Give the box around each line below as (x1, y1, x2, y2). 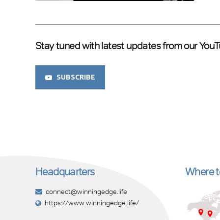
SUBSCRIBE (56, 73, 95, 82)
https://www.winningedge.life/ (45, 199, 139, 208)
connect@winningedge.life (46, 187, 127, 196)
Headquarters (35, 165, 95, 178)
